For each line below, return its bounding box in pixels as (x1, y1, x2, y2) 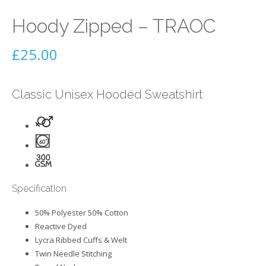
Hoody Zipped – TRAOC (12, 15, 216, 37)
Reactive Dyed (35, 220, 87, 232)
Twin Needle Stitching (35, 248, 112, 259)
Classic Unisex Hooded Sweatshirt (12, 87, 202, 102)
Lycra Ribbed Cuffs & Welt (35, 234, 127, 245)
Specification (12, 182, 66, 194)
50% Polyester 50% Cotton (35, 207, 128, 218)
